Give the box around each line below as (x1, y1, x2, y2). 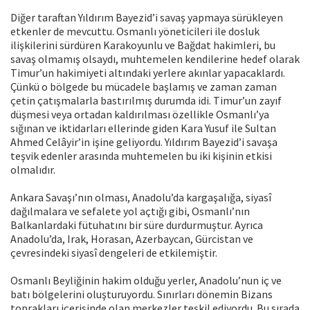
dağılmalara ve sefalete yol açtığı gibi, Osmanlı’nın (10, 204, 250, 219)
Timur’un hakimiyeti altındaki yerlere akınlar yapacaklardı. (10, 66, 285, 80)
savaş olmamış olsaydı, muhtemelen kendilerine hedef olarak (10, 52, 300, 66)
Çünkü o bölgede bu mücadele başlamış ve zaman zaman (10, 80, 277, 94)
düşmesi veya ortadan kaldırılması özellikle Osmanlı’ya (10, 107, 269, 122)
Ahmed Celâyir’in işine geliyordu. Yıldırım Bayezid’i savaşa (10, 135, 277, 149)
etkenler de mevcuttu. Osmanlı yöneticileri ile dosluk (10, 24, 259, 39)
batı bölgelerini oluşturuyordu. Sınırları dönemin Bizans (10, 287, 273, 302)
